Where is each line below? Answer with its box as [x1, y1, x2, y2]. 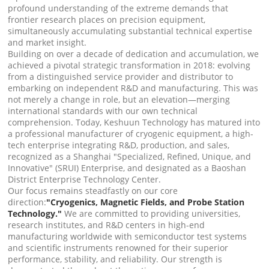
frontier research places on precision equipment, [8, 14, 206, 25]
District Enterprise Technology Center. [8, 174, 162, 185]
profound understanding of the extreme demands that [8, 2, 229, 14]
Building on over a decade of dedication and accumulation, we [8, 48, 259, 59]
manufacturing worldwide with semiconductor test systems [8, 231, 247, 242]
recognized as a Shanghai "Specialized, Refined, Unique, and [8, 151, 252, 162]
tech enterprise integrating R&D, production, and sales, [8, 139, 230, 151]
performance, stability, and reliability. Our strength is [8, 253, 223, 265]
